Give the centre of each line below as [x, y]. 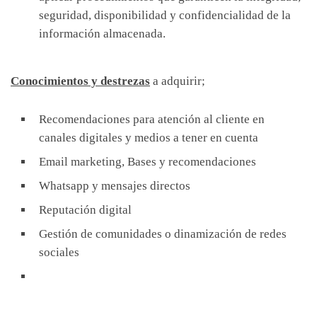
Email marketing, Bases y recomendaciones [148, 161]
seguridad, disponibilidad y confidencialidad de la [165, 15]
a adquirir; [178, 81]
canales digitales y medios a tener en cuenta [149, 137]
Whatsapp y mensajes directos [115, 185]
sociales [59, 252]
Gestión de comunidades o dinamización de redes [163, 234]
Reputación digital [85, 209]
